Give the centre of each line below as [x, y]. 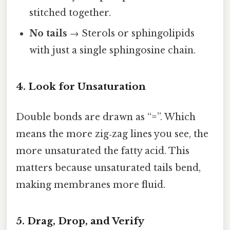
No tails [49, 34]
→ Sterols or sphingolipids [131, 34]
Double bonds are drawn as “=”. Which [106, 117]
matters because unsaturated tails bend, [108, 168]
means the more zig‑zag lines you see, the [112, 134]
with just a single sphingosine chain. [113, 51]
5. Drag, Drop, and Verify [80, 221]
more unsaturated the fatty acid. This [103, 151]
